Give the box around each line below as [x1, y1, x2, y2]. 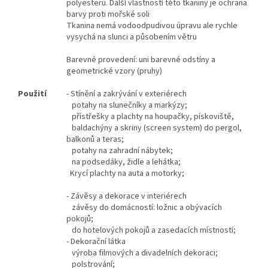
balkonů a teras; [66, 133, 124, 146]
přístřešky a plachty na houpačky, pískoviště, [66, 111, 234, 123]
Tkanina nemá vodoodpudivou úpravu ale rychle [66, 20, 237, 32]
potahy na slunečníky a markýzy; [66, 99, 187, 112]
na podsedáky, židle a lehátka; [66, 156, 181, 169]
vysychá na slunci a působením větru [66, 31, 197, 44]
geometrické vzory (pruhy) [66, 65, 162, 78]
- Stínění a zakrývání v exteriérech [66, 88, 187, 100]
